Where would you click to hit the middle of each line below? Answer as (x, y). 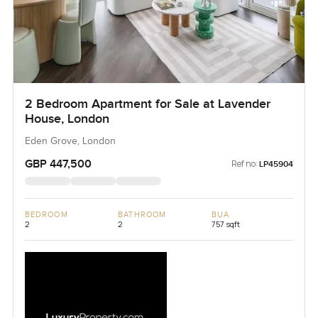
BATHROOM (142, 215)
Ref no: (245, 164)
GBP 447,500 (58, 164)
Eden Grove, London (70, 142)
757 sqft (225, 224)
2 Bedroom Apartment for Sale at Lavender (147, 104)
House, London (67, 119)
